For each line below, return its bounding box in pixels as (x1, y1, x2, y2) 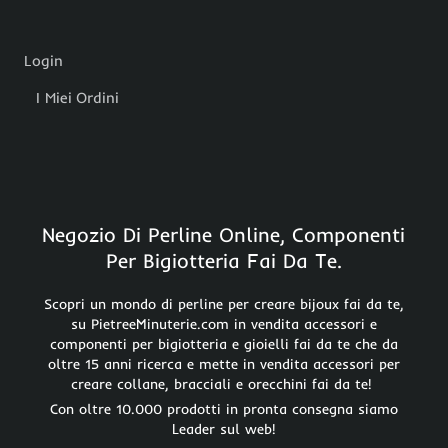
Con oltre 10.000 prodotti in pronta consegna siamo (49, 399, 398, 418)
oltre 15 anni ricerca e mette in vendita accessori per (47, 354, 400, 373)
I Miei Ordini (36, 87, 119, 107)
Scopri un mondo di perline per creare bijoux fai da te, (43, 294, 404, 313)
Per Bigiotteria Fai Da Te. (105, 247, 342, 273)
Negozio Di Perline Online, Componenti (42, 221, 406, 247)
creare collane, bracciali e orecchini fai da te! (70, 374, 377, 393)
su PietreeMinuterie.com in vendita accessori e (70, 314, 377, 333)
